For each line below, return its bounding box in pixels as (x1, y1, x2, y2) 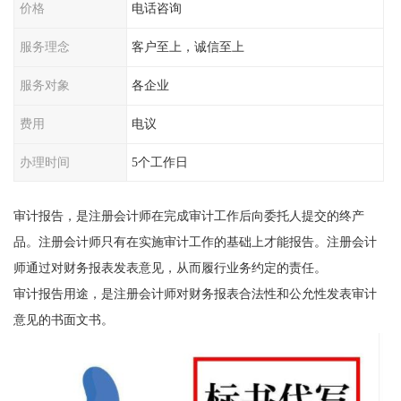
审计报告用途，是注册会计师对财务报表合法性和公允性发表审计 (13, 286, 377, 302)
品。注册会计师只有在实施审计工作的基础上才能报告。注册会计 (13, 235, 377, 250)
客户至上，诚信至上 (132, 39, 245, 55)
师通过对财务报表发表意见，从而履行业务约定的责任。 (13, 260, 327, 276)
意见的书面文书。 (13, 312, 114, 328)
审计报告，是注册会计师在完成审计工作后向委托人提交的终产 (13, 209, 364, 224)
